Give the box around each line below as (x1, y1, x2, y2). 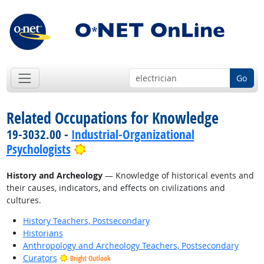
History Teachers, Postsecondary (22, 215, 150, 227)
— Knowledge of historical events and (102, 170, 254, 181)
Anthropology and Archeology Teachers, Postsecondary (22, 240, 239, 252)
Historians (22, 227, 63, 239)
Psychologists (6, 141, 71, 158)
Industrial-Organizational (71, 126, 194, 143)
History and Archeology (6, 170, 103, 181)
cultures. (6, 194, 41, 206)
